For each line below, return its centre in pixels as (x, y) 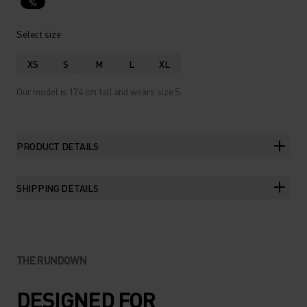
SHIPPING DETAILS (58, 188)
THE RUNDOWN (51, 260)
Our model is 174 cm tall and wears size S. (100, 91)
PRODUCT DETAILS (58, 146)
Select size (39, 34)
